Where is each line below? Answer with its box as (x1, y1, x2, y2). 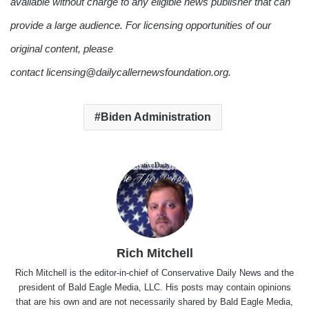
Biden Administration (101, 111, 211, 123)
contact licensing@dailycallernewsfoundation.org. (10, 66, 231, 78)
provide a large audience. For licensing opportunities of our (10, 19, 271, 31)
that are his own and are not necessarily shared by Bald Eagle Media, (16, 297, 293, 308)
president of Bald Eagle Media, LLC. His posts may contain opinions (18, 282, 291, 293)
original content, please (10, 42, 113, 54)
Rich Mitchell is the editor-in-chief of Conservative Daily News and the (15, 268, 294, 279)
